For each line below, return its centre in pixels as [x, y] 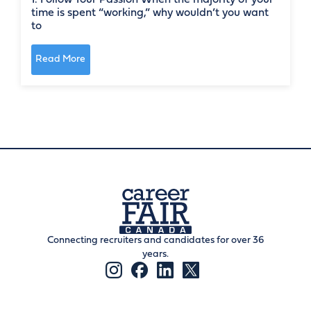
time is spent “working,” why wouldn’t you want [150, 13]
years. [155, 254]
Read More [61, 60]
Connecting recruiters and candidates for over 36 [155, 241]
